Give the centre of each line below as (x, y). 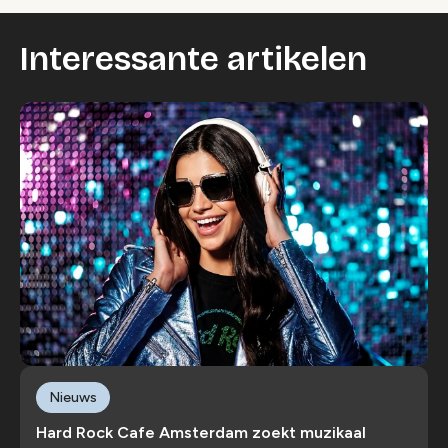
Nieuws (73, 397)
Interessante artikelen (193, 59)
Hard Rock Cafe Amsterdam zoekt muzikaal (201, 433)
